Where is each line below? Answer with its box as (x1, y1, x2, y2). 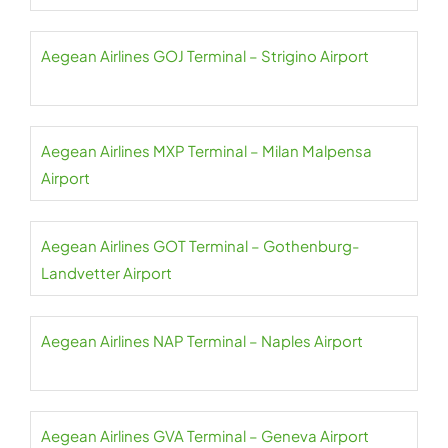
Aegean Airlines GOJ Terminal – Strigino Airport (41, 46, 369, 66)
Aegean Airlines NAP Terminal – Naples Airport (41, 331, 363, 351)
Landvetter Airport (41, 263, 172, 283)
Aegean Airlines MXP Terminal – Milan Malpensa (41, 141, 372, 161)
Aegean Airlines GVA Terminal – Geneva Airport (41, 426, 369, 446)
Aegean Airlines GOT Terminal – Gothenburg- (41, 236, 359, 256)
